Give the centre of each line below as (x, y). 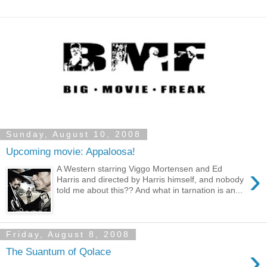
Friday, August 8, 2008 (68, 235)
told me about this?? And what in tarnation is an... (150, 190)
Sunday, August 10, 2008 (74, 134)
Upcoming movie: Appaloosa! (71, 152)
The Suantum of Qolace (58, 252)
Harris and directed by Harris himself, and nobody (150, 179)
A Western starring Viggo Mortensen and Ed (140, 169)
